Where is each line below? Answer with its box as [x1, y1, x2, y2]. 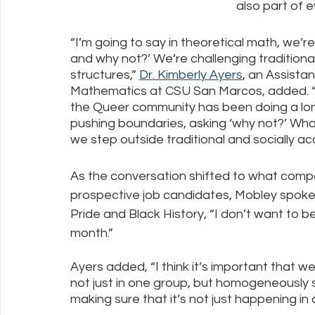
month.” [70, 226, 119, 240]
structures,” [70, 68, 139, 82]
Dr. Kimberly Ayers [139, 68, 243, 82]
